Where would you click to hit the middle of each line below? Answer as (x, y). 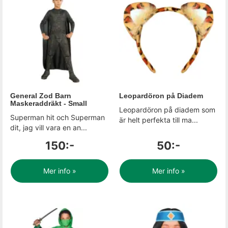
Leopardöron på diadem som (167, 110)
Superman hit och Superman (58, 117)
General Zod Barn (41, 96)
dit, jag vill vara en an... (49, 127)
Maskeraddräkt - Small (49, 103)
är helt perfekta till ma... (159, 120)
